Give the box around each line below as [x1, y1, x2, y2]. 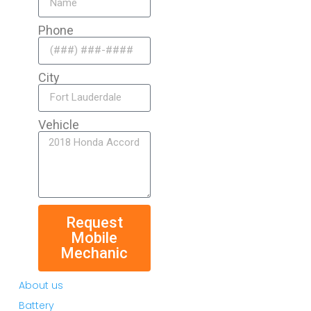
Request [65, 213, 123, 231]
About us [18, 278, 63, 292]
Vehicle [38, 117, 80, 132]
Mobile [71, 228, 118, 246]
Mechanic [60, 244, 128, 262]
